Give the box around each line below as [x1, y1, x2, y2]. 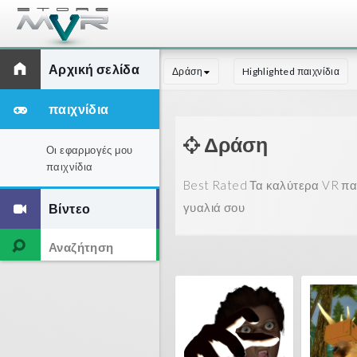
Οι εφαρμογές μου [46, 143, 133, 156]
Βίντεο [49, 201, 91, 216]
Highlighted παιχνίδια [241, 65, 340, 77]
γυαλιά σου [183, 200, 245, 214]
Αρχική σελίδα [49, 61, 140, 76]
